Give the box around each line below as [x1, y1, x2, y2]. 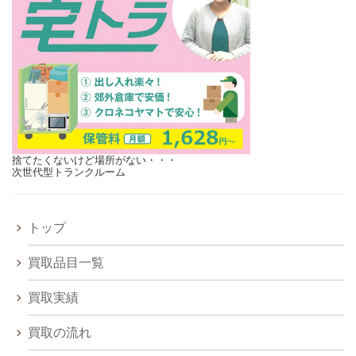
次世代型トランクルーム [12, 166, 126, 179]
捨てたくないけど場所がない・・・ [12, 154, 177, 167]
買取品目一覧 [28, 256, 104, 270]
